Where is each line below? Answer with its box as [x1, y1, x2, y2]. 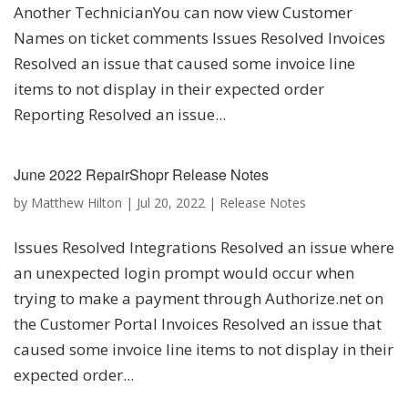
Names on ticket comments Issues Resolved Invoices [14, 27, 385, 49]
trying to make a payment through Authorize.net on [14, 288, 383, 310]
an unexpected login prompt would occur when [14, 262, 354, 284]
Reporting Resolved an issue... [14, 104, 226, 126]
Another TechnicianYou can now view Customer [14, 2, 352, 24]
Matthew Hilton [31, 194, 122, 212]
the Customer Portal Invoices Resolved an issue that [14, 313, 382, 335]
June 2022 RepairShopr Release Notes [14, 164, 269, 186]
